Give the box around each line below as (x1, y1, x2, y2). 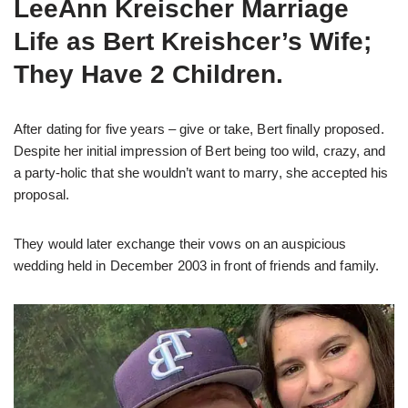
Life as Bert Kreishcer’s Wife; (14, 26, 372, 56)
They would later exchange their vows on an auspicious (14, 235, 347, 251)
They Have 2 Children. (14, 59, 283, 88)
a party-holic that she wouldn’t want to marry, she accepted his (14, 164, 389, 180)
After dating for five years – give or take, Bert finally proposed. (14, 120, 384, 137)
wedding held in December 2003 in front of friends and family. (14, 257, 380, 273)
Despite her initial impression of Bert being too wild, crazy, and (14, 142, 386, 158)
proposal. (14, 186, 69, 202)
